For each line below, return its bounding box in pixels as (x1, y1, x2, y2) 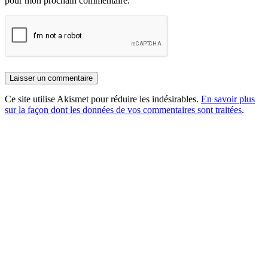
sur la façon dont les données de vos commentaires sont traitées (5, 104, 242, 115)
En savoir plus (201, 93, 255, 104)
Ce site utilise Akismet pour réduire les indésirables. (5, 93, 201, 104)
